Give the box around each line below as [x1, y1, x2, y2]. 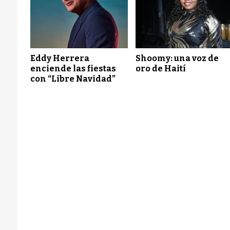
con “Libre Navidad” [30, 74, 116, 84]
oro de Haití [136, 64, 186, 74]
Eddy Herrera [30, 53, 89, 64]
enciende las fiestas [30, 64, 116, 74]
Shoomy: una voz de [136, 53, 219, 64]
